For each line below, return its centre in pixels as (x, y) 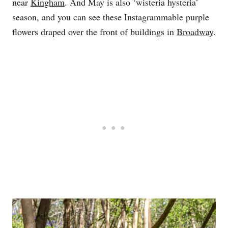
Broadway (195, 32)
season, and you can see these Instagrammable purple (111, 17)
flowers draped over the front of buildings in (94, 32)
